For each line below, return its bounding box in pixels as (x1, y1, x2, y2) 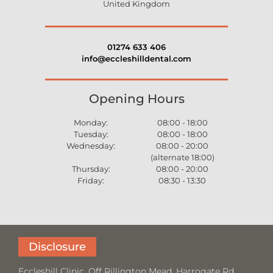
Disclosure (29, 240, 86, 254)
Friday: (77, 175, 104, 186)
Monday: (74, 118, 108, 128)
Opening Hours (88, 91, 185, 107)
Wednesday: (66, 141, 115, 151)
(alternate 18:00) (150, 152, 214, 163)
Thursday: (71, 164, 110, 174)
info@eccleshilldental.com (82, 54, 191, 64)
